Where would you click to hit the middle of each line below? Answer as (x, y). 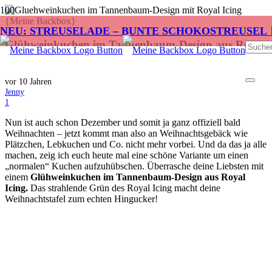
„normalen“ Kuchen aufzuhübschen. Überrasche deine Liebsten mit (134, 166)
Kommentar (29, 102)
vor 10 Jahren (28, 82)
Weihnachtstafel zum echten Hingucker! (83, 199)
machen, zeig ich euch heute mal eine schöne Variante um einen (127, 155)
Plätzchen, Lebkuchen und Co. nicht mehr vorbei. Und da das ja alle (136, 144)
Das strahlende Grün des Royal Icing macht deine (125, 188)
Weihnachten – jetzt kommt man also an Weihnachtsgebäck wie (126, 134)
